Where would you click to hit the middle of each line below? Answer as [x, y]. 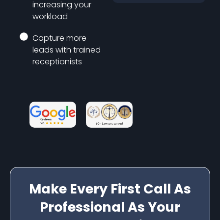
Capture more [60, 38]
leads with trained [67, 50]
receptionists [57, 62]
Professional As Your [110, 207]
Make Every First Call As [110, 189]
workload [50, 16]
